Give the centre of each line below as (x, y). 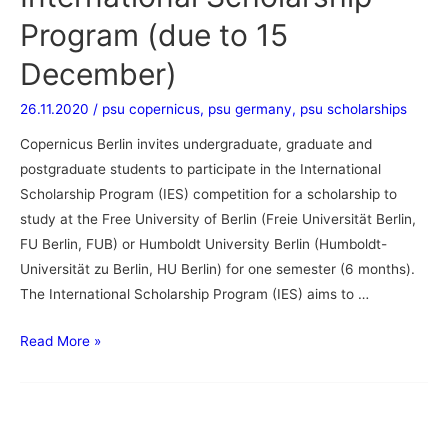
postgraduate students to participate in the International (200, 169)
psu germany (250, 108)
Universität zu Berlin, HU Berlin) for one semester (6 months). (217, 269)
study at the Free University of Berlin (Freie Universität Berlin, (218, 219)
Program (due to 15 (154, 34)
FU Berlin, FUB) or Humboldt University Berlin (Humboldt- (203, 244)
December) (98, 73)
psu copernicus (151, 108)
